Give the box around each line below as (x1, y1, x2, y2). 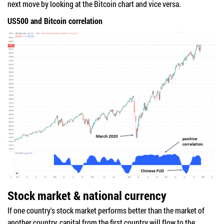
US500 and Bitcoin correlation (7, 15, 102, 26)
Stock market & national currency (7, 187, 169, 203)
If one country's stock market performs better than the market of (7, 204, 204, 215)
